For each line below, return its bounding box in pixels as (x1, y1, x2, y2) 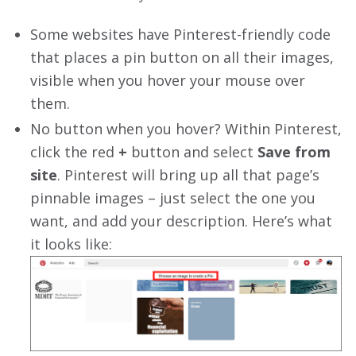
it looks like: (30, 234, 112, 253)
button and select (127, 141, 257, 161)
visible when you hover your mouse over (30, 70, 305, 90)
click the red (30, 141, 118, 161)
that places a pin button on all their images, (30, 47, 334, 67)
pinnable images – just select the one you (30, 188, 315, 207)
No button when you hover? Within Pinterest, (30, 118, 342, 138)
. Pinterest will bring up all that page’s (57, 164, 319, 184)
